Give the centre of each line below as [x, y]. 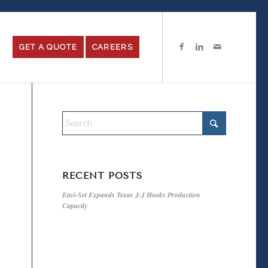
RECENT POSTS [102, 176]
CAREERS [112, 47]
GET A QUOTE [48, 47]
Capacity [74, 205]
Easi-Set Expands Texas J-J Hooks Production [131, 195]
